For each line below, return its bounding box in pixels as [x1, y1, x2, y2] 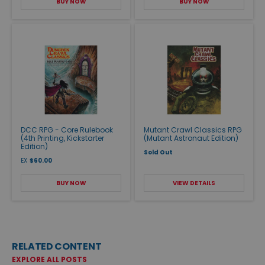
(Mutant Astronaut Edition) [144, 132, 238, 143]
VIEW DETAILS [173, 178, 215, 188]
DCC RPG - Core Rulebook [21, 124, 113, 135]
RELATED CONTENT [12, 239, 102, 253]
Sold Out [144, 147, 173, 157]
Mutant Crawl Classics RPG [144, 124, 242, 135]
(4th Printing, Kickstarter [21, 132, 104, 143]
